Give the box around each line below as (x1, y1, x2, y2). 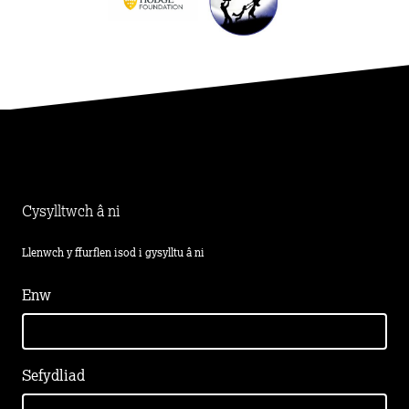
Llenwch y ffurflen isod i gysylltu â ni (22, 245, 204, 261)
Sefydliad (22, 365, 85, 386)
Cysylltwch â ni (22, 201, 120, 222)
